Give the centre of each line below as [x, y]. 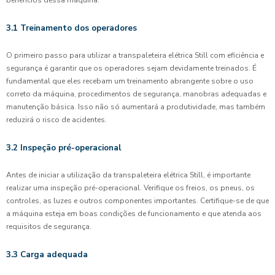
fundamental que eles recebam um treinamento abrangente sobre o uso [130, 81]
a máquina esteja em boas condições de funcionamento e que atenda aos [134, 214]
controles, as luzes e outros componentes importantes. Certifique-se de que [137, 201]
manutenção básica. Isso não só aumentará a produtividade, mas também [136, 107]
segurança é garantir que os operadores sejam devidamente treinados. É [131, 68]
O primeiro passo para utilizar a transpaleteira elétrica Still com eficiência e [135, 55]
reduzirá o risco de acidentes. [56, 120]
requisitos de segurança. [49, 227]
